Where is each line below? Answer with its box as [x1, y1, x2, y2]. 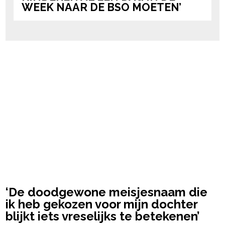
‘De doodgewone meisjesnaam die [6, 184, 208, 199]
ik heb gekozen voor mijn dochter [6, 196, 198, 211]
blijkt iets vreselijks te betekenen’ [6, 208, 200, 223]
